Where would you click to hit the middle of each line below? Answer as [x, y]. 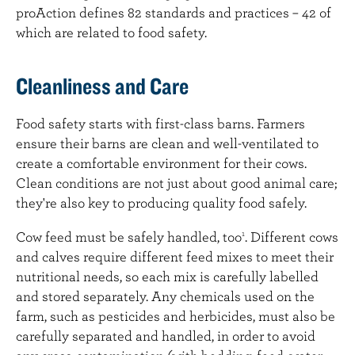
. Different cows [292, 236]
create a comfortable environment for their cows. [161, 162]
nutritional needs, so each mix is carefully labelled [167, 276]
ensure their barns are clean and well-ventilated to [167, 143]
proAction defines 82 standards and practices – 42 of [174, 12]
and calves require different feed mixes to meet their [175, 256]
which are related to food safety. [111, 32]
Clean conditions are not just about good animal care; [177, 182]
